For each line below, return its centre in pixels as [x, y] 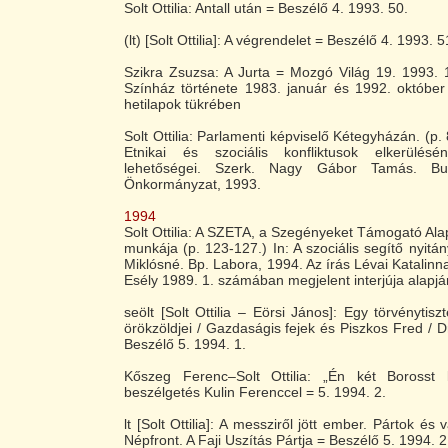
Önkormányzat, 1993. [192, 184]
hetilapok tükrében [182, 104]
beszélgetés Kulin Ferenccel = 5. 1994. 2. [255, 392]
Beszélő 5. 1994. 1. [185, 344]
